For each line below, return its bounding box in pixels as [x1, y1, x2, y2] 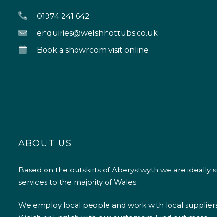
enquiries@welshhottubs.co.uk [36, 28, 158, 38]
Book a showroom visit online [36, 45, 149, 55]
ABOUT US [18, 138, 72, 149]
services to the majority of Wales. [18, 177, 138, 187]
